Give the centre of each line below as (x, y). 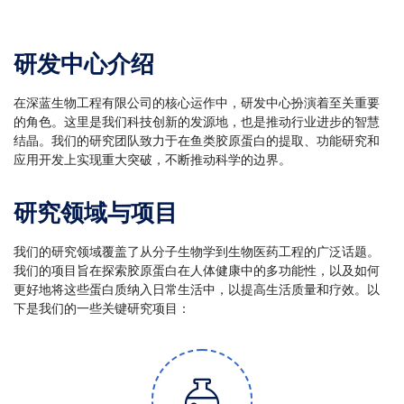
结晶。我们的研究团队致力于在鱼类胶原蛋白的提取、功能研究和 (197, 141)
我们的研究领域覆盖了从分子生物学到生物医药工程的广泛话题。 (197, 251)
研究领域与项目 (96, 212)
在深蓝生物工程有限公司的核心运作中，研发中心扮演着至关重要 (197, 103)
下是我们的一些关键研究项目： (102, 308)
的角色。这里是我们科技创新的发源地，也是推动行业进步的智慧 (197, 122)
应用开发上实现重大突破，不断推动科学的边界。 (152, 160)
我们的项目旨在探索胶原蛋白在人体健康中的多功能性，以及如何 (197, 270)
